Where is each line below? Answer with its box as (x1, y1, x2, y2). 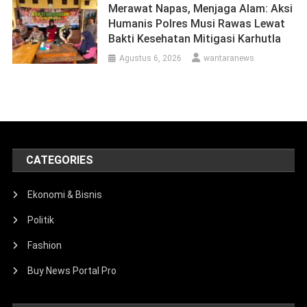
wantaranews (204, 53, 255, 64)
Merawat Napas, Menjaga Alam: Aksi (108, 2, 293, 16)
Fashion (27, 240, 62, 251)
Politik (27, 214, 55, 226)
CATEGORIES (26, 153, 94, 167)
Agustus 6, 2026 (119, 53, 182, 64)
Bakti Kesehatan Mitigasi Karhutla (108, 32, 282, 46)
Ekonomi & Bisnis (27, 189, 103, 201)
